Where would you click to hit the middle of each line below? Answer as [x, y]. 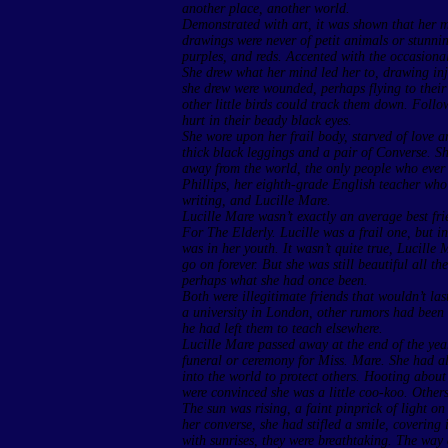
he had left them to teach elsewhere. [282, 328]
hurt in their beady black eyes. [267, 120]
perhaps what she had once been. [275, 280]
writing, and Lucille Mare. [256, 200]
